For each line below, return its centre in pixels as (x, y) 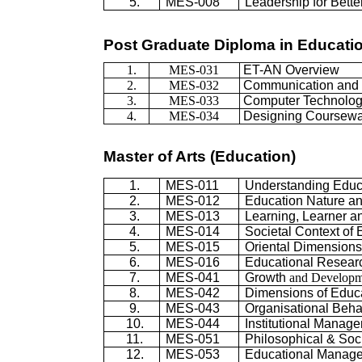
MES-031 (184, 69)
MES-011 (193, 185)
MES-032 (184, 85)
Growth (266, 277)
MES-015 (193, 246)
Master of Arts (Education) (200, 157)
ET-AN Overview (290, 69)
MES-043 (193, 308)
